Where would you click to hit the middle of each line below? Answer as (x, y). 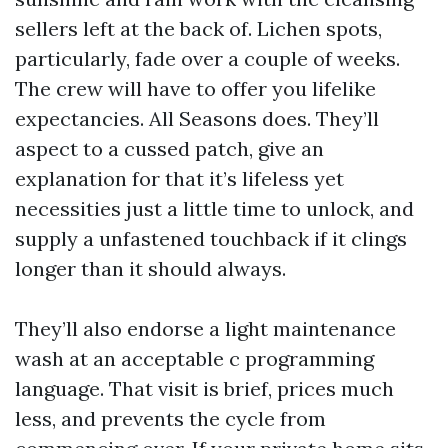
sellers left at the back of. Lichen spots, (198, 28)
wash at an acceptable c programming (194, 358)
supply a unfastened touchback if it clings (211, 238)
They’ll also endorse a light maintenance (205, 328)
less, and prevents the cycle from (170, 418)
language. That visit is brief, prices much (204, 388)
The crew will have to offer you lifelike (195, 88)
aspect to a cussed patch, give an (169, 148)
